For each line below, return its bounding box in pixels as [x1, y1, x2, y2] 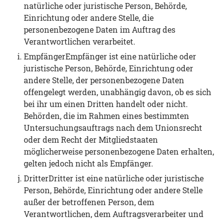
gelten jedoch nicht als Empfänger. [24, 158, 153, 168]
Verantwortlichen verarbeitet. [24, 36, 135, 47]
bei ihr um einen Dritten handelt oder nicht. [24, 98, 188, 109]
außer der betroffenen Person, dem [24, 196, 154, 207]
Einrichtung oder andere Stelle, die [24, 12, 154, 23]
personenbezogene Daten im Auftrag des [24, 24, 175, 35]
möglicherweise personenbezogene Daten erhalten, [24, 146, 214, 157]
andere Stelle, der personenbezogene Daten [24, 74, 184, 85]
